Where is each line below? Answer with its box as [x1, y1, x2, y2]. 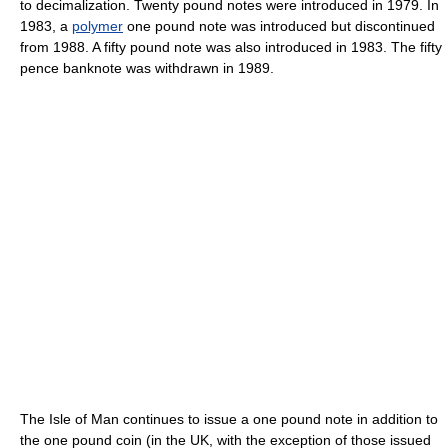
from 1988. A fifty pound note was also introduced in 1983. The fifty [20, 38, 442, 55]
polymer [72, 17, 123, 34]
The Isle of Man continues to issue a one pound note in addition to [20, 410, 438, 427]
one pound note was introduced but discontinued [123, 17, 435, 34]
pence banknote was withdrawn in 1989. [20, 59, 274, 76]
